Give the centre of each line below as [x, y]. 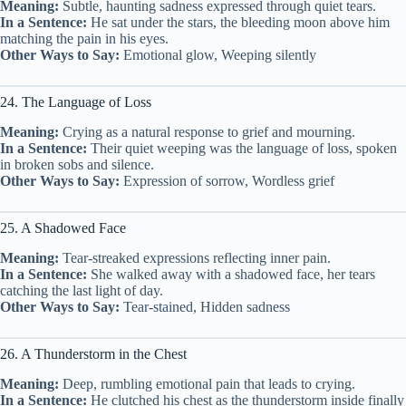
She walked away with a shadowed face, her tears [231, 274]
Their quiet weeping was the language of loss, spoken [242, 149]
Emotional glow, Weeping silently [218, 55]
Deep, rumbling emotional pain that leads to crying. [207, 383]
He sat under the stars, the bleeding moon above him [238, 23]
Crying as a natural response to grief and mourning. [207, 132]
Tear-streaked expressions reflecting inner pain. [195, 257]
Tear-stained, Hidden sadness [205, 306]
